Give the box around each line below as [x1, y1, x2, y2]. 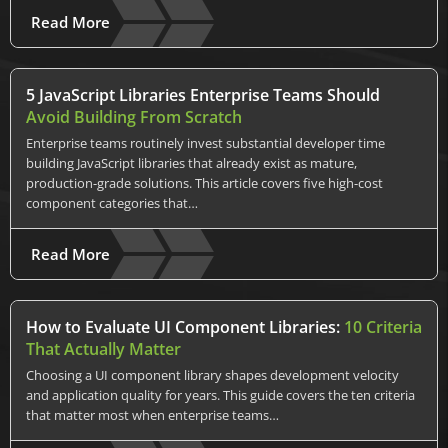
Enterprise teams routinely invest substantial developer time [26, 134, 385, 152]
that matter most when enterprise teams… [26, 406, 279, 424]
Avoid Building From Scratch [26, 106, 242, 128]
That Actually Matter [26, 338, 181, 360]
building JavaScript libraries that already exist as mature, [26, 154, 357, 172]
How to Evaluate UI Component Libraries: [26, 316, 344, 338]
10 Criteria [344, 316, 422, 338]
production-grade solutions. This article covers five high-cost [26, 174, 383, 192]
